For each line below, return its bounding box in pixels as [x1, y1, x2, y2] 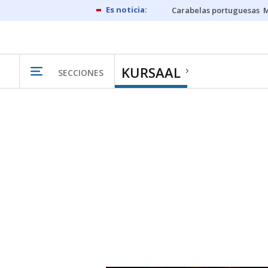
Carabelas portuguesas [172, 5, 260, 16]
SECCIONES [58, 66, 103, 78]
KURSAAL [121, 63, 181, 81]
